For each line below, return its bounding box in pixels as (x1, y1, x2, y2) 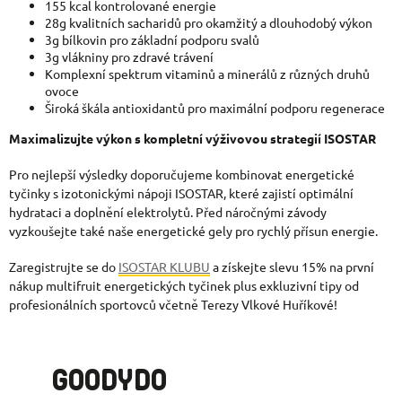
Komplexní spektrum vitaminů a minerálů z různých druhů (45, 65, 370, 82)
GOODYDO (52, 363, 167, 399)
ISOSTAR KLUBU (118, 258, 210, 275)
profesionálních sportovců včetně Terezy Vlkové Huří (9, 295, 307, 312)
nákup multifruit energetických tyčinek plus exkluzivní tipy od (9, 276, 359, 293)
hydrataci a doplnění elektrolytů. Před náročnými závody (9, 203, 327, 220)
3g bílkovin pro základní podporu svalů (45, 31, 259, 48)
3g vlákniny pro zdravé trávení (45, 48, 214, 65)
